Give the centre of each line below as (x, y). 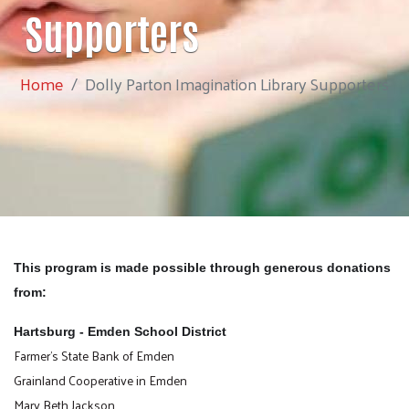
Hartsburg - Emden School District (120, 331)
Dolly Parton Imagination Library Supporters (237, 83)
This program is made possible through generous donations (202, 267)
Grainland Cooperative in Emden (100, 380)
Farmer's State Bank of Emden (94, 355)
